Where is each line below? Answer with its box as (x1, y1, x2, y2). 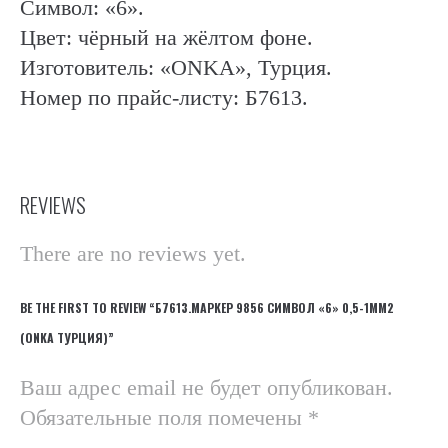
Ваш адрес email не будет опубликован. (20, 374, 393, 400)
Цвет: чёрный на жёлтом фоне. (20, 25, 313, 51)
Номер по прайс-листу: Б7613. (20, 85, 308, 111)
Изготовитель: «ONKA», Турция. (20, 55, 332, 81)
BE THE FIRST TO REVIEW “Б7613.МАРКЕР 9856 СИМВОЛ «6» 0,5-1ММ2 (20, 298, 394, 316)
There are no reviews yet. (20, 240, 246, 266)
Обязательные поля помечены (20, 404, 308, 430)
